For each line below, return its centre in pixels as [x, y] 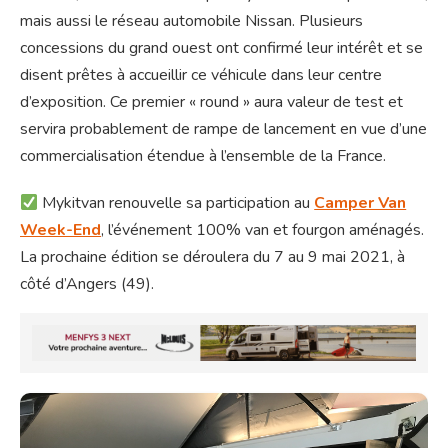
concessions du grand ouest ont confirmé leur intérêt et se [221, 48]
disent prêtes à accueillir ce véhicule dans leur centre [201, 75]
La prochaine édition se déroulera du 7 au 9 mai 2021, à [212, 257]
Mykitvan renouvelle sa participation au [176, 203]
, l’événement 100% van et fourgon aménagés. [262, 230]
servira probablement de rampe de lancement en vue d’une [223, 129]
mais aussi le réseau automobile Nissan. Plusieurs [191, 21]
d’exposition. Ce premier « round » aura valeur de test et [211, 102]
